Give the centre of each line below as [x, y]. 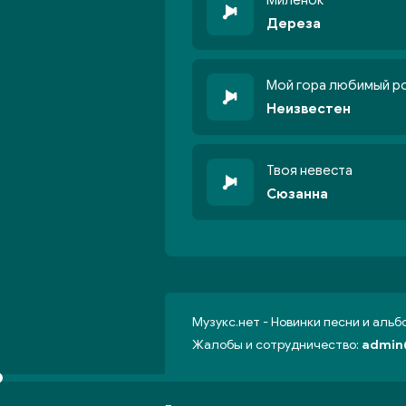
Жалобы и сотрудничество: [277, 345]
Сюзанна [297, 194]
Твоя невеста [309, 170]
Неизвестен [309, 109]
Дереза [294, 24]
